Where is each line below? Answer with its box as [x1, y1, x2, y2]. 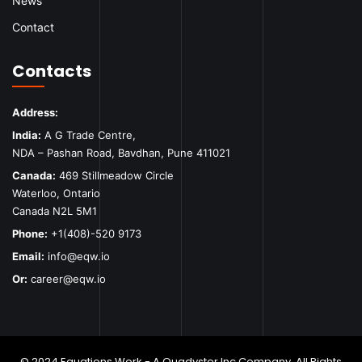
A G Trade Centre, [41, 128, 136, 142]
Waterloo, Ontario [12, 187, 100, 200]
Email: [12, 250, 44, 263]
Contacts [12, 60, 91, 83]
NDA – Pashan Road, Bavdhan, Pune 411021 [12, 146, 230, 160]
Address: [12, 106, 58, 120]
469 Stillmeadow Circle [56, 169, 174, 183]
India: [12, 128, 41, 142]
